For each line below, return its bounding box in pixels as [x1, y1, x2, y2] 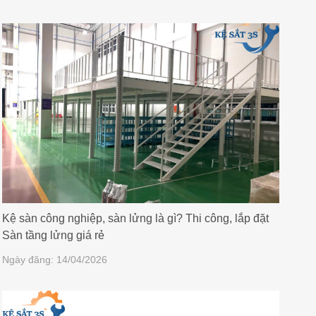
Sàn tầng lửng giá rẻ [1, 229, 104, 241]
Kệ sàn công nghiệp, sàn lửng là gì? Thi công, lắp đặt [1, 212, 269, 224]
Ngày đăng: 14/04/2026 [1, 253, 107, 265]
